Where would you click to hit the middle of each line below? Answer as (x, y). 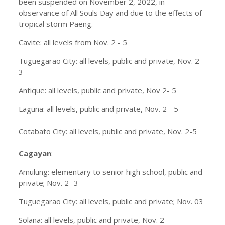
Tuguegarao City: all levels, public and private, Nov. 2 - (112, 61)
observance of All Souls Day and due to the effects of (110, 13)
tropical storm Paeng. (56, 24)
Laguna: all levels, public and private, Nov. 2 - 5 (99, 109)
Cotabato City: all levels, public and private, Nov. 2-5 (108, 131)
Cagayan (35, 153)
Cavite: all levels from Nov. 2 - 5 (73, 42)
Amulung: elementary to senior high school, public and (111, 172)
